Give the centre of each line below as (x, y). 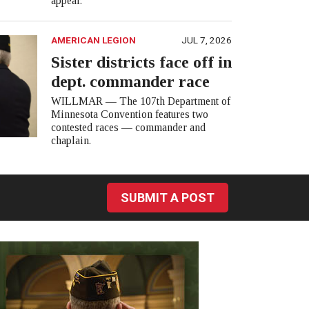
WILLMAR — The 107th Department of (140, 101)
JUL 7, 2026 (207, 40)
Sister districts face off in (141, 62)
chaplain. (71, 141)
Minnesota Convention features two (129, 114)
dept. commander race (130, 82)
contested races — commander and (128, 128)
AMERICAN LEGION (93, 40)
